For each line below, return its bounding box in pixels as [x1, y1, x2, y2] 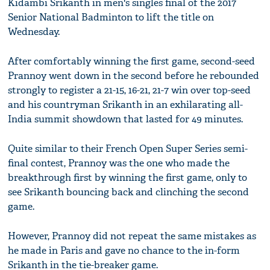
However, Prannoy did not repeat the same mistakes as [8, 230, 257, 243]
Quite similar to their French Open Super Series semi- [8, 142, 248, 155]
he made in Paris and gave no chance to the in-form [8, 244, 240, 257]
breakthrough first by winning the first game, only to [8, 171, 248, 184]
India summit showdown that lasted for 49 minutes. [8, 113, 243, 126]
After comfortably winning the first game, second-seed [8, 55, 256, 68]
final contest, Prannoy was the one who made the [8, 157, 230, 170]
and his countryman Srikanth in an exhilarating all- [8, 98, 243, 111]
